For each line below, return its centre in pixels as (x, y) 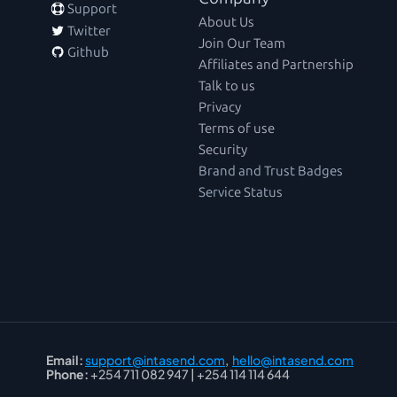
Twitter (88, 31)
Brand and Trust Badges (271, 171)
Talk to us (227, 86)
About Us (226, 22)
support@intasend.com (155, 360)
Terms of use (237, 128)
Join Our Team (242, 43)
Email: (65, 360)
